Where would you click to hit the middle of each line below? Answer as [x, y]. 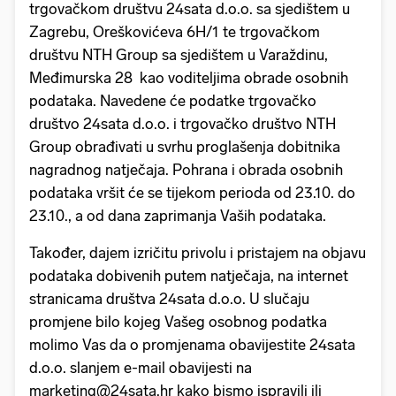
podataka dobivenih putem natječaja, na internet [189, 275]
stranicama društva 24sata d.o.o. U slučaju [169, 298]
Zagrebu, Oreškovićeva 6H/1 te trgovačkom [175, 31]
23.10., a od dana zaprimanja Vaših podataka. [179, 215]
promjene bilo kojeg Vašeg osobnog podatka [178, 321]
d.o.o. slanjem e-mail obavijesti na [141, 367]
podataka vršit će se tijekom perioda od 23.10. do [192, 192]
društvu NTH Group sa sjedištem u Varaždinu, [179, 54]
